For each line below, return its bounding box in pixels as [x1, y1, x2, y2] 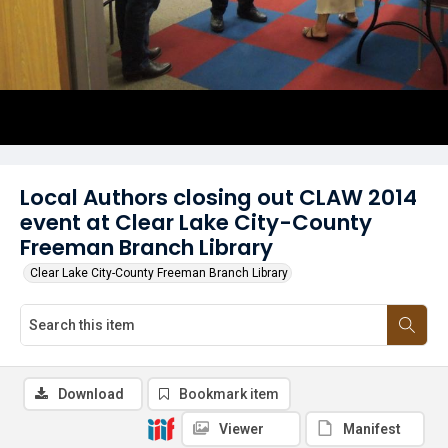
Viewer [219, 421, 264, 437]
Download [58, 386, 124, 402]
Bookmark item [179, 386, 279, 402]
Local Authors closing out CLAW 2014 [20, 182, 417, 213]
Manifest [343, 421, 401, 437]
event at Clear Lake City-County [20, 207, 372, 238]
